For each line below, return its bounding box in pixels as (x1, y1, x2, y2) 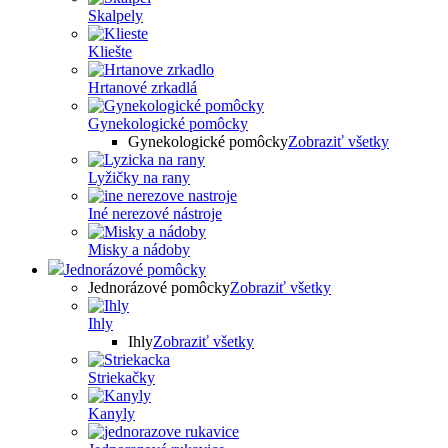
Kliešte (88, 43, 132, 60)
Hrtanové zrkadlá (88, 79, 197, 96)
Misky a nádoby (88, 241, 190, 258)
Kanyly (88, 405, 135, 422)
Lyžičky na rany (88, 169, 190, 186)
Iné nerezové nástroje (88, 205, 222, 222)
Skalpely (88, 7, 143, 24)
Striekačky (88, 369, 155, 386)
